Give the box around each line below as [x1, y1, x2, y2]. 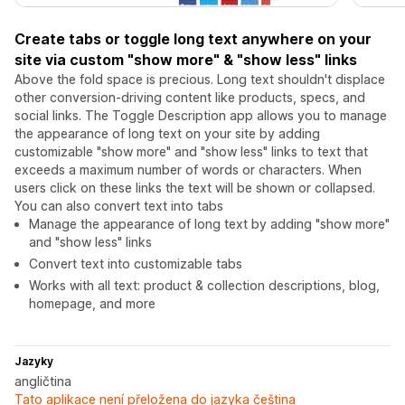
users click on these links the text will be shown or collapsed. [14, 179, 375, 195]
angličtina [14, 372, 71, 389]
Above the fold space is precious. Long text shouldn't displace [14, 71, 385, 87]
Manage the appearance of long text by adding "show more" [29, 215, 390, 231]
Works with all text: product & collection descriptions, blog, [29, 277, 380, 293]
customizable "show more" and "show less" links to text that [14, 143, 368, 159]
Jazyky [14, 353, 53, 368]
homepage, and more [29, 295, 155, 311]
